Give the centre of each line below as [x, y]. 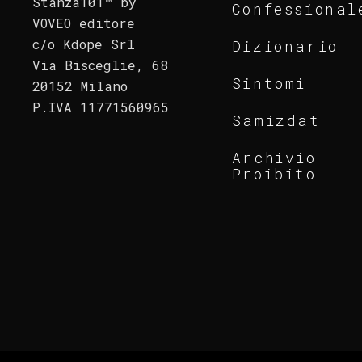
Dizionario [285, 46]
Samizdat [276, 120]
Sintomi [269, 83]
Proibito [274, 174]
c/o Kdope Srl [84, 44]
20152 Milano [80, 86]
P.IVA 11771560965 [101, 107]
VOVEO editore [84, 23]
